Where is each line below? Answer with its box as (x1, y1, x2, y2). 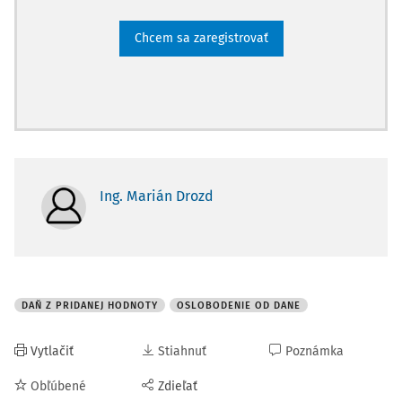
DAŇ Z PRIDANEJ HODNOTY (22, 300, 158, 311)
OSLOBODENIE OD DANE (177, 300, 301, 311)
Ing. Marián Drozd (100, 188, 214, 205)
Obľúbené (31, 379, 86, 394)
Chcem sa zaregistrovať (134, 31, 268, 46)
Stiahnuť (158, 344, 206, 359)
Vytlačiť (31, 344, 74, 359)
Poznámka (285, 344, 344, 359)
